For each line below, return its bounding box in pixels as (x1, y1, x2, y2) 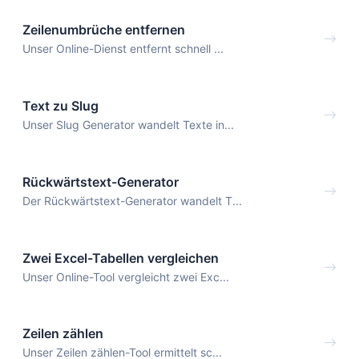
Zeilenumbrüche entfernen (22, 22, 185, 38)
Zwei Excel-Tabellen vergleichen (22, 249, 219, 266)
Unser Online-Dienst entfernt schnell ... (22, 42, 224, 56)
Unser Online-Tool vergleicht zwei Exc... (22, 269, 229, 284)
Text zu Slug (22, 98, 99, 115)
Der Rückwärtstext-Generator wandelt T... (22, 193, 242, 208)
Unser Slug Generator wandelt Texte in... (22, 118, 234, 132)
